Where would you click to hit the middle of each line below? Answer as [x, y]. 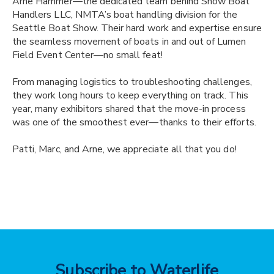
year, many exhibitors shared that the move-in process [129, 109]
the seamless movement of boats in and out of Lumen [129, 41]
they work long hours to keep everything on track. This [130, 95]
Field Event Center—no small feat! [87, 55]
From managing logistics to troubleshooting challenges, [132, 82]
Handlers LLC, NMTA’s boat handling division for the [125, 14]
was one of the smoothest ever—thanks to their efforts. [134, 122]
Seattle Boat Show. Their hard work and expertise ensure [137, 28]
